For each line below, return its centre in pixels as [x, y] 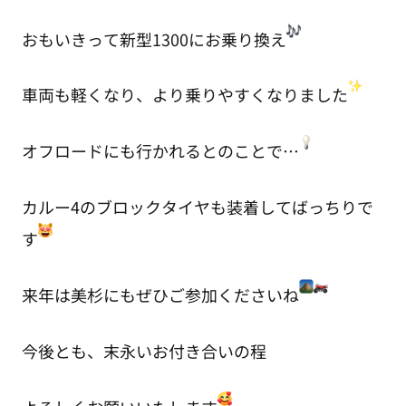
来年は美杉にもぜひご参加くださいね [160, 295]
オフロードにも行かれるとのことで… [160, 151]
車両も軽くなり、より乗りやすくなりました [184, 95]
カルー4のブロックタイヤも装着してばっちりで [197, 207]
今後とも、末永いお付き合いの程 [144, 350]
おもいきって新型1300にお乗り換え [154, 39]
